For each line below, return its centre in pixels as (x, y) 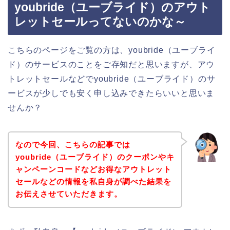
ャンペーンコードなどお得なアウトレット (93, 169)
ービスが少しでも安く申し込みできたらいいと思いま (111, 93)
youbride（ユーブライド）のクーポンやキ (95, 157)
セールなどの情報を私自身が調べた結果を (93, 182)
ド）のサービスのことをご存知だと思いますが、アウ (111, 64)
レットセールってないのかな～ (100, 21)
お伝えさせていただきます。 (69, 194)
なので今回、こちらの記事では (73, 145)
